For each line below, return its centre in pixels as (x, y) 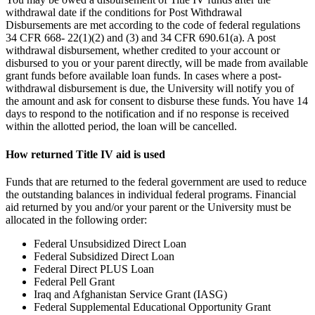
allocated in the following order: (76, 219)
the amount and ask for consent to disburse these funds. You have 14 (157, 101)
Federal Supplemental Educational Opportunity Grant (152, 307)
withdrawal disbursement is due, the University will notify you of (150, 89)
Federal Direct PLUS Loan (94, 269)
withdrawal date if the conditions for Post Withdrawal (124, 13)
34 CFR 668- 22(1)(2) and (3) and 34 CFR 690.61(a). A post (141, 38)
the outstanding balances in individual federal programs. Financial (151, 194)
